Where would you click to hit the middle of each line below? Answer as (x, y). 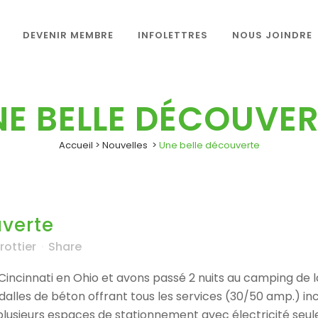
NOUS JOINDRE (272, 35)
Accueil (76, 145)
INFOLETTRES (173, 35)
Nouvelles (125, 145)
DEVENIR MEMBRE (68, 35)
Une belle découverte (209, 145)
